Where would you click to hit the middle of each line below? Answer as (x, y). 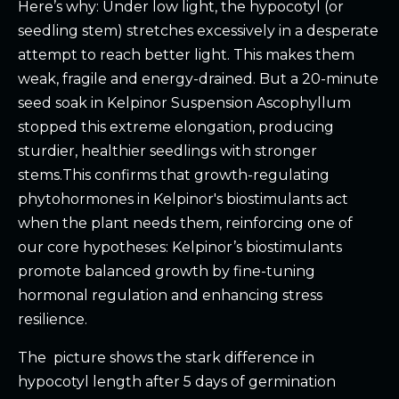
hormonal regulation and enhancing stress (170, 296)
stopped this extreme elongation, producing (176, 127)
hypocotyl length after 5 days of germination (177, 382)
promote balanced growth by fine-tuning (167, 272)
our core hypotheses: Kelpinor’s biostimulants (180, 248)
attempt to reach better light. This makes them (186, 55)
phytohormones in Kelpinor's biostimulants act (183, 199)
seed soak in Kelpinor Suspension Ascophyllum (184, 103)
